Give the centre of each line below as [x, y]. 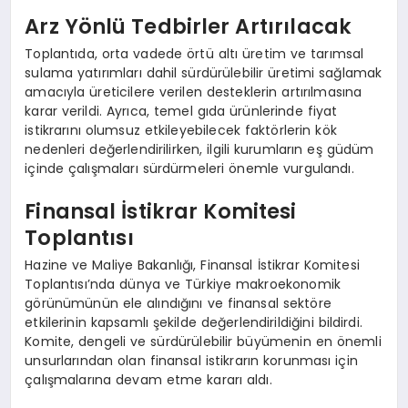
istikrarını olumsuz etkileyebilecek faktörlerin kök [181, 130]
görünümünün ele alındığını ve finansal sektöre [178, 303]
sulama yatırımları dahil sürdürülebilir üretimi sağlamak [204, 72]
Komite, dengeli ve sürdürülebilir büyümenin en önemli [203, 341]
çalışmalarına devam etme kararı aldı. [148, 379]
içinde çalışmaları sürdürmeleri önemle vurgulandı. [189, 168]
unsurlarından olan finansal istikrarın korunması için [191, 360]
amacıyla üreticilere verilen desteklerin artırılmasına [194, 92]
